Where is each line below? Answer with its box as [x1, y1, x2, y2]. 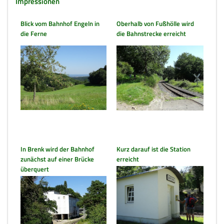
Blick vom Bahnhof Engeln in [20, 18, 99, 28]
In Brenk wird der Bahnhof [20, 144, 94, 154]
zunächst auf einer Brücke [20, 154, 94, 164]
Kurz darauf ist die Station [116, 144, 190, 154]
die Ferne [20, 28, 47, 38]
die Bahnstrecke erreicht [116, 28, 186, 38]
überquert [20, 164, 49, 174]
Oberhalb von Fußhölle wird [116, 18, 194, 28]
